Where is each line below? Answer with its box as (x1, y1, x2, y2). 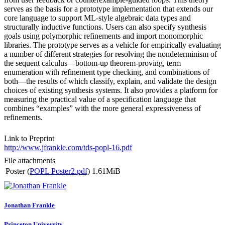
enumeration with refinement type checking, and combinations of (4, 67, 209, 76)
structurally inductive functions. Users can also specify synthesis (4, 22, 206, 31)
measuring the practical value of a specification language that (4, 94, 196, 103)
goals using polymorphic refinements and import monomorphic (4, 31, 203, 40)
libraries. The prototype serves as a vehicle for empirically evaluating (4, 40, 221, 49)
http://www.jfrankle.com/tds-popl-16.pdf (4, 143, 132, 152)
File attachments (4, 156, 55, 165)
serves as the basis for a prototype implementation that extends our (4, 4, 213, 13)
